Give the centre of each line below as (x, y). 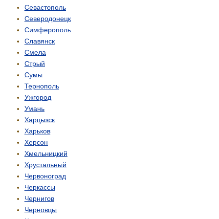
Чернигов (39, 198)
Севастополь (45, 7)
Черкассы (40, 187)
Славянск (40, 41)
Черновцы (41, 209)
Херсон (36, 142)
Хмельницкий (46, 153)
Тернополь (42, 86)
